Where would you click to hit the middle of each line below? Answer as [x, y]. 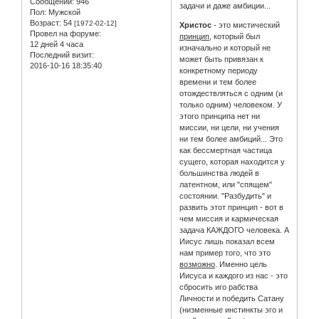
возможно [198, 265]
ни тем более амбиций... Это [231, 139]
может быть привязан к [222, 59]
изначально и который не [225, 48]
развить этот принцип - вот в [232, 208]
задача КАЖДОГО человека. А [235, 230]
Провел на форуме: [66, 34]
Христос [196, 25]
